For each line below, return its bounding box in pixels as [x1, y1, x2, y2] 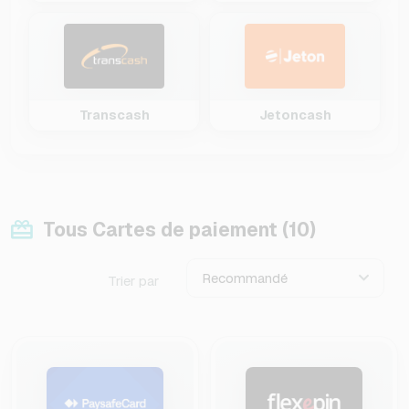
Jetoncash [258, 107, 331, 124]
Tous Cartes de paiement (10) [43, 217, 316, 243]
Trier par [107, 272, 159, 290]
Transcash [79, 107, 150, 124]
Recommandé [201, 269, 288, 288]
